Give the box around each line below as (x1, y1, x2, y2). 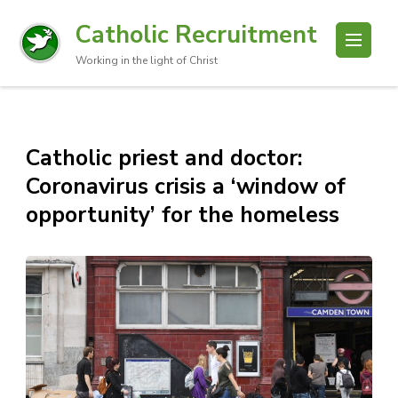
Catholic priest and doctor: (26, 143, 303, 173)
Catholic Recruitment (76, 18, 317, 52)
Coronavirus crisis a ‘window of (26, 171, 346, 202)
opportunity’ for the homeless (26, 200, 339, 230)
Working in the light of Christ (76, 53, 218, 68)
